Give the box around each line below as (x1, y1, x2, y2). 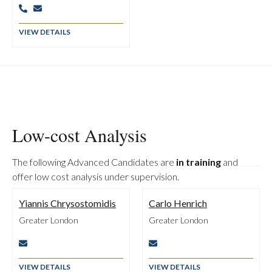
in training (176, 156, 221, 168)
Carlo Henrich (149, 197, 207, 209)
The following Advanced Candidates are (12, 156, 176, 168)
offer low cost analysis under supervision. (12, 171, 179, 182)
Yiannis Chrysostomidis (19, 197, 116, 209)
